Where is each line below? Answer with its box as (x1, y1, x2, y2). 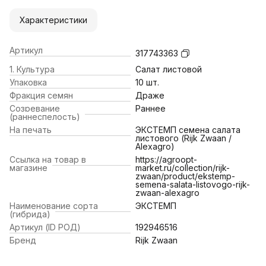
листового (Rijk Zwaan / (135, 132, 232, 143)
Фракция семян (9, 90, 73, 100)
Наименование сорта (9, 200, 98, 211)
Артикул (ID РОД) (9, 221, 81, 232)
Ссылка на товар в (9, 154, 86, 164)
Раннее (135, 103, 166, 113)
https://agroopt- (135, 154, 197, 164)
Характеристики (20, 14, 87, 25)
